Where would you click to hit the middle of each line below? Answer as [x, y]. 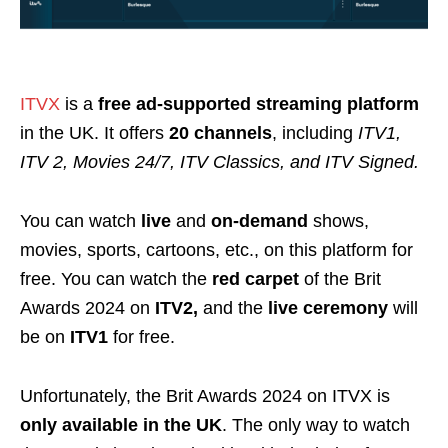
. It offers [131, 132]
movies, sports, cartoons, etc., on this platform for [216, 249]
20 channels [220, 132]
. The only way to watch [316, 424]
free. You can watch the [116, 278]
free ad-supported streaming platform [258, 103]
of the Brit [342, 278]
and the [235, 307]
